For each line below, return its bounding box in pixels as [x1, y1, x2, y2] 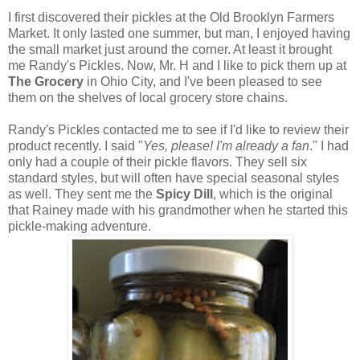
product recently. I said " [8, 139, 143, 153]
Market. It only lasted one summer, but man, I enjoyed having [8, 27, 350, 41]
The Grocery [8, 75, 87, 89]
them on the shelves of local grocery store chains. [8, 91, 288, 105]
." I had [309, 139, 349, 153]
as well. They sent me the [8, 187, 156, 202]
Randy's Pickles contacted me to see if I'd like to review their [8, 123, 349, 137]
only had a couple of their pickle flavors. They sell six [8, 155, 307, 170]
